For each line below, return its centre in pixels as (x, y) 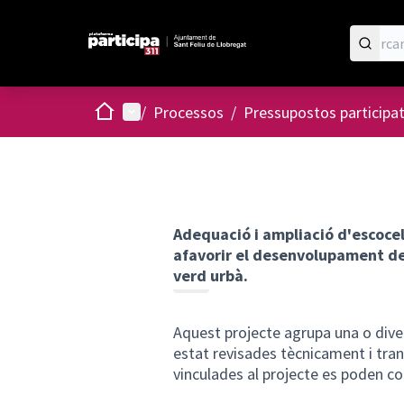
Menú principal (172, 111)
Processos (188, 112)
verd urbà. (211, 275)
